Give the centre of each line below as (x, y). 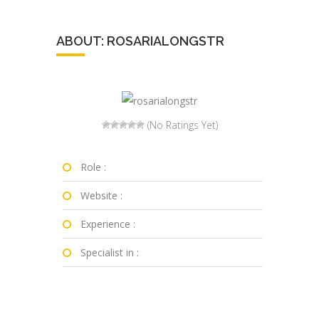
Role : (93, 167)
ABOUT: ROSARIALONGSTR (140, 41)
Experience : (108, 224)
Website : (101, 195)
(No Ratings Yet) (181, 125)
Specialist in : (109, 252)
